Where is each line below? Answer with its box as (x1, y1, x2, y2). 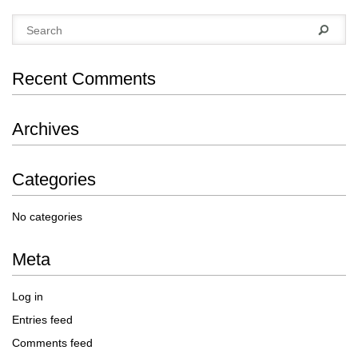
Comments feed (12, 336, 93, 349)
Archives (12, 119, 79, 139)
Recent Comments (12, 69, 156, 89)
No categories (12, 210, 82, 223)
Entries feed (12, 313, 73, 326)
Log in (12, 290, 43, 303)
